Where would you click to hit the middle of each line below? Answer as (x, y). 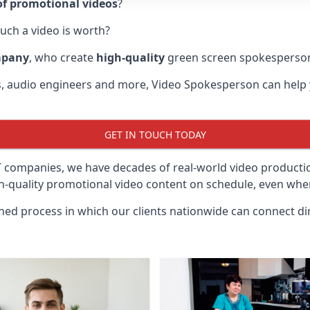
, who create (63, 57)
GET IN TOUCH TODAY (155, 134)
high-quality (130, 57)
